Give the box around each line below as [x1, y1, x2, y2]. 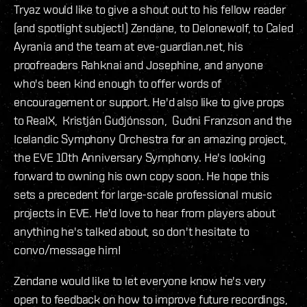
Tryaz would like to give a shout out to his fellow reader [14, 1, 286, 16]
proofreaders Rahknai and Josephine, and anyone [14, 57, 263, 72]
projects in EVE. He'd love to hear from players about [14, 205, 275, 220]
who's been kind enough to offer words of [14, 75, 221, 90]
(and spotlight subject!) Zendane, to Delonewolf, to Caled [14, 20, 293, 35]
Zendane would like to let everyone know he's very [14, 273, 267, 288]
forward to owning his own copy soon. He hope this [14, 168, 270, 183]
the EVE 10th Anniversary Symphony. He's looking [14, 149, 265, 164]
